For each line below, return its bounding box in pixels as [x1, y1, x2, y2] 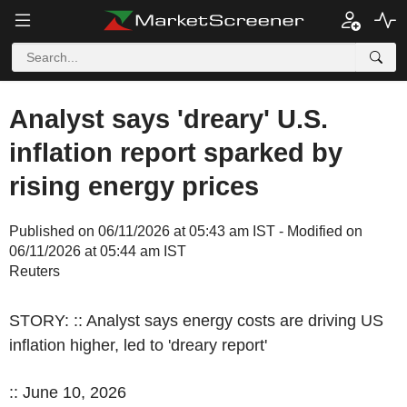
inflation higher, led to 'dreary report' [9, 336, 267, 354]
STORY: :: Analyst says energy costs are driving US [9, 312, 383, 330]
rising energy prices [9, 172, 259, 201]
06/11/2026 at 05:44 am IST [9, 243, 186, 259]
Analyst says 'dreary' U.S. [9, 104, 328, 134]
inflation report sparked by [9, 138, 342, 167]
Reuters [9, 263, 60, 279]
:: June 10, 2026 [9, 383, 126, 402]
